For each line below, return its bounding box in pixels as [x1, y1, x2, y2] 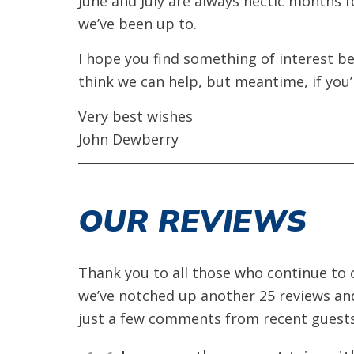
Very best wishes [78, 107, 193, 126]
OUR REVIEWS [78, 201, 307, 239]
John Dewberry [78, 130, 179, 149]
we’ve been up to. [78, 14, 197, 33]
